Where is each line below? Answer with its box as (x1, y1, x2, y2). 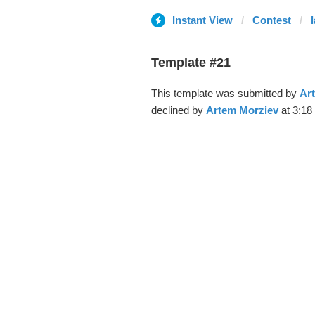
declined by (150, 104, 206, 116)
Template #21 (150, 56, 231, 70)
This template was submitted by (150, 87, 300, 99)
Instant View (172, 14, 233, 26)
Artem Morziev (205, 104, 278, 116)
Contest (252, 14, 291, 26)
